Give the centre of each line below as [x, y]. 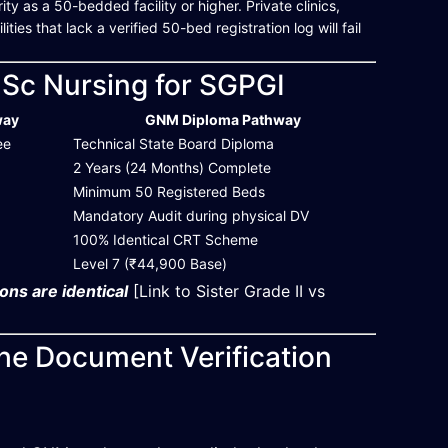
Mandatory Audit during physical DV [191, 215]
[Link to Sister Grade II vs [227, 291]
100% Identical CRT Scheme [166, 239]
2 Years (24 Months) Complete [172, 167]
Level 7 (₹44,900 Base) [150, 263]
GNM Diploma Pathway [223, 119]
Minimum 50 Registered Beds [169, 191]
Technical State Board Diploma [174, 143]
